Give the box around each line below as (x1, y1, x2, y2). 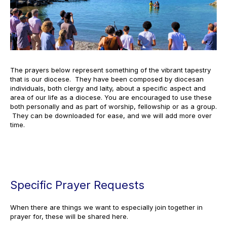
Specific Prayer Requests (10, 178, 144, 192)
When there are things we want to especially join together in (10, 203, 203, 212)
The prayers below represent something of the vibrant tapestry (10, 66, 211, 74)
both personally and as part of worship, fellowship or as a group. (10, 102, 217, 111)
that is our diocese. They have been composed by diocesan (10, 75, 204, 84)
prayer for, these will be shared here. (10, 212, 128, 221)
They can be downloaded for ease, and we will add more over (10, 111, 212, 120)
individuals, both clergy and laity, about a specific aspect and (10, 84, 206, 93)
